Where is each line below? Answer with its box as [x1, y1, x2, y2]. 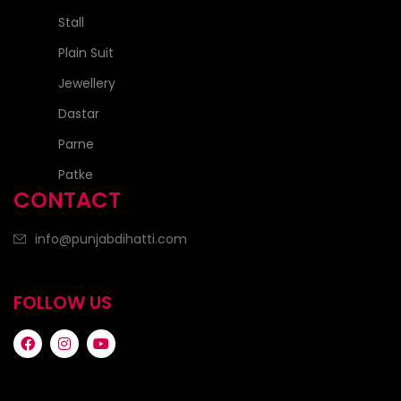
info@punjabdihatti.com [35, 230, 187, 249]
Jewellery [58, 74, 115, 93]
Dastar [58, 105, 99, 124]
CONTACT [13, 185, 121, 216]
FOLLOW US [13, 290, 112, 316]
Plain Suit [58, 44, 114, 63]
